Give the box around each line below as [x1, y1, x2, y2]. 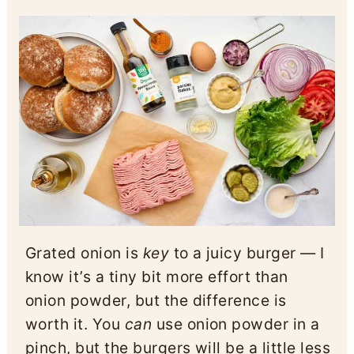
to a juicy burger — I [169, 243, 325, 263]
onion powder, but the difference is [24, 291, 287, 311]
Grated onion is [24, 243, 143, 263]
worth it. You [24, 314, 125, 334]
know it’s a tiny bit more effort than [24, 267, 288, 287]
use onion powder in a [152, 314, 320, 334]
